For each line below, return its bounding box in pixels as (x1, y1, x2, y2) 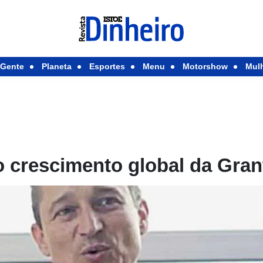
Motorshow (182, 62, 228, 71)
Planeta (41, 62, 72, 71)
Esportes (89, 62, 125, 71)
